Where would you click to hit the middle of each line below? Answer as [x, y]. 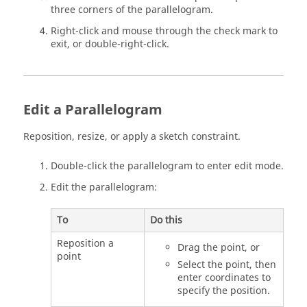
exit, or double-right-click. [110, 44]
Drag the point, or [218, 248]
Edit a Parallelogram [93, 110]
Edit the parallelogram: [104, 187]
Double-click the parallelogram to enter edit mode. [167, 166]
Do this [166, 221]
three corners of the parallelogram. [132, 10]
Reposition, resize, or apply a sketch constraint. [132, 136]
